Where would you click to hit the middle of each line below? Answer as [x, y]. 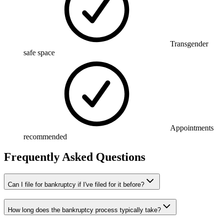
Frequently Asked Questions [75, 157]
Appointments [192, 128]
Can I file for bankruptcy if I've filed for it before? [76, 185]
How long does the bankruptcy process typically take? [84, 210]
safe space [39, 52]
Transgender [189, 44]
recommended [45, 136]
